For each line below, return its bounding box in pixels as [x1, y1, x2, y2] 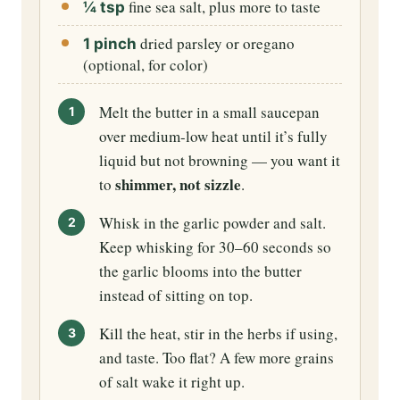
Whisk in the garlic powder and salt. [99, 212, 326, 234]
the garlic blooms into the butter [99, 261, 302, 282]
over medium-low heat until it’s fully [99, 126, 328, 147]
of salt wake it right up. [99, 371, 245, 393]
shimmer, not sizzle [115, 173, 241, 196]
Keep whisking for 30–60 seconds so [99, 237, 331, 258]
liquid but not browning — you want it [99, 150, 340, 171]
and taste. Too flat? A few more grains [99, 347, 334, 369]
